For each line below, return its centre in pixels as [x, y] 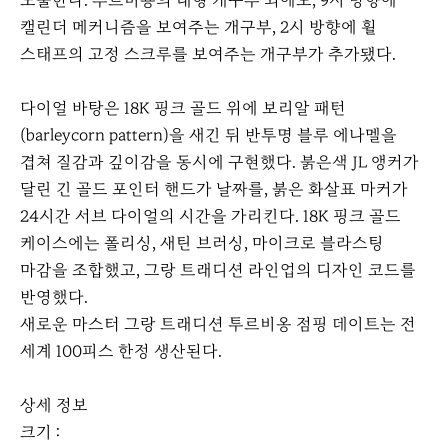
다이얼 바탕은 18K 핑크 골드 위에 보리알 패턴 [183, 108]
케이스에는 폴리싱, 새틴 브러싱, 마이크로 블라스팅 [202, 243]
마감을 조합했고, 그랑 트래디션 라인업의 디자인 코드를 [218, 270]
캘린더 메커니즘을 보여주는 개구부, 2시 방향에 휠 [198, 27]
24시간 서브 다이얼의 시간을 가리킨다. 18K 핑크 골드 [210, 216]
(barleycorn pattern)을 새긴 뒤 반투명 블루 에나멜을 [208, 135]
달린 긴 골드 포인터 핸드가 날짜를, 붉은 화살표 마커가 [214, 189]
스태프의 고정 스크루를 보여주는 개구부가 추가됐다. [208, 54]
